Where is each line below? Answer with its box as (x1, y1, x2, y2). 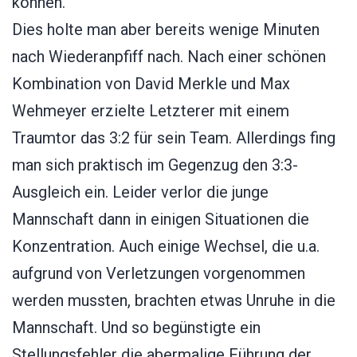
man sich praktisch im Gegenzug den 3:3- (12, 155, 298, 175)
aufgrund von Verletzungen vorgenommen (12, 263, 305, 283)
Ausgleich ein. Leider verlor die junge (12, 182, 269, 202)
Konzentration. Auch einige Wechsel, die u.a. (12, 236, 320, 256)
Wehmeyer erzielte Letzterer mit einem (12, 100, 289, 120)
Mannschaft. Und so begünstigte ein (12, 317, 261, 337)
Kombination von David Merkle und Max (12, 73, 290, 93)
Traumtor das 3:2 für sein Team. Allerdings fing (12, 127, 335, 147)
